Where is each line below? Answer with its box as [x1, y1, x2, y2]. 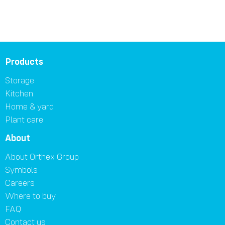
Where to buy [5, 190, 56, 202]
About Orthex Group [5, 151, 79, 163]
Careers [5, 177, 35, 189]
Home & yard [5, 100, 54, 113]
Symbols [5, 164, 38, 176]
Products [5, 55, 43, 68]
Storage [5, 74, 34, 86]
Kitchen [5, 87, 33, 99]
